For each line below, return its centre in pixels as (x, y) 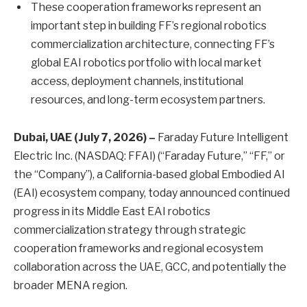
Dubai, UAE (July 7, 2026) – (85, 138)
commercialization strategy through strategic (130, 230)
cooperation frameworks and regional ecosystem (138, 249)
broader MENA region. (71, 286)
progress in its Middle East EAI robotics (112, 212)
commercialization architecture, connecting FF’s (153, 44)
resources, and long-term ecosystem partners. (148, 99)
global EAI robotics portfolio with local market (146, 62)
